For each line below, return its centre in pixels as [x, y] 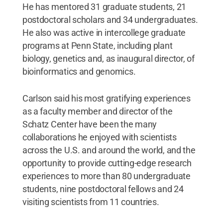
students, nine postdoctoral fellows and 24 [103, 189]
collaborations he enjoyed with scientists [99, 137]
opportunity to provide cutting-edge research [107, 163]
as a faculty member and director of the [97, 111]
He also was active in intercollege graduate [104, 32]
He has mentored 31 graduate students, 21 [104, 6]
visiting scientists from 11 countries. [91, 202]
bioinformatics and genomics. [79, 71]
